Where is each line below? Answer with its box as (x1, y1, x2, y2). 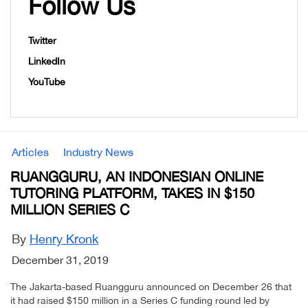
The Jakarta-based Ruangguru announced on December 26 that (10, 281, 291, 293)
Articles (12, 146, 49, 159)
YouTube (28, 76, 65, 88)
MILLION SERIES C (10, 201, 129, 218)
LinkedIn (28, 56, 65, 67)
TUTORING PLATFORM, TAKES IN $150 (10, 185, 254, 201)
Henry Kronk (30, 232, 98, 247)
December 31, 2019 (12, 254, 109, 267)
